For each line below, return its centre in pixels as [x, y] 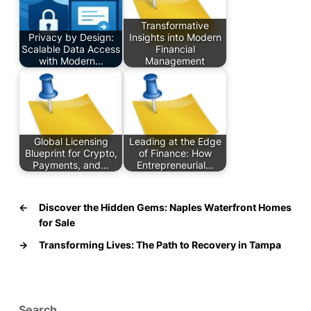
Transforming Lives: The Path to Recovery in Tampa [160, 245]
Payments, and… [71, 165]
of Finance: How [175, 153]
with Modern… [71, 61]
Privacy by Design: [71, 37]
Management [175, 61]
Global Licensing [71, 141]
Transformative [175, 25]
